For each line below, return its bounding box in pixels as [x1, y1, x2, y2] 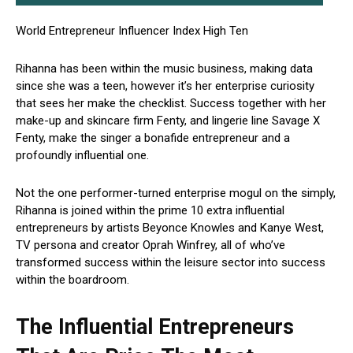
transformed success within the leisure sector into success [16, 255, 325, 270]
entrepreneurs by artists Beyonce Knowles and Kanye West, [16, 221, 324, 236]
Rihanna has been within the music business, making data [16, 61, 313, 76]
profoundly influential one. [16, 148, 149, 163]
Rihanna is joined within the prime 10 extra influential [16, 203, 284, 218]
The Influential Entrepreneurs [16, 314, 294, 340]
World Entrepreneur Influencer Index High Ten [16, 24, 248, 39]
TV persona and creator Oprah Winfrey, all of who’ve [16, 238, 285, 253]
